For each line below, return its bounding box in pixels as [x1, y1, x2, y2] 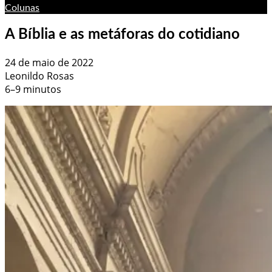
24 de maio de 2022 [5, 55, 93, 69]
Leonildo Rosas [5, 69, 74, 83]
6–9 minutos [5, 82, 61, 96]
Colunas [5, 3, 39, 13]
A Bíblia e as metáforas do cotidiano [5, 27, 240, 42]
